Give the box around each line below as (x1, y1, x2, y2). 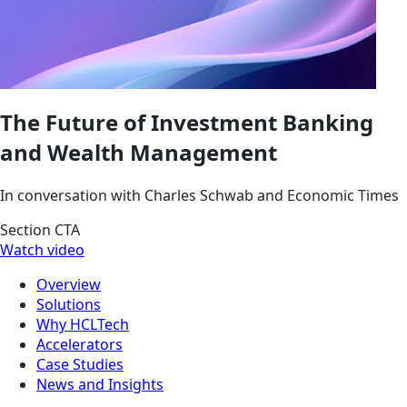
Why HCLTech (36, 313, 129, 334)
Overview (36, 273, 101, 294)
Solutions (36, 293, 101, 314)
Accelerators (36, 333, 123, 354)
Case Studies (36, 353, 124, 374)
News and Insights (36, 373, 164, 394)
